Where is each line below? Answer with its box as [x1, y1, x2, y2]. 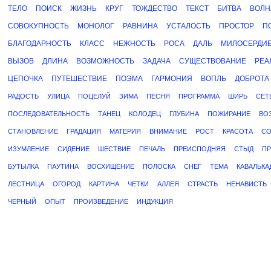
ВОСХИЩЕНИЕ [87, 163, 134, 170]
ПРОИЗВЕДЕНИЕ [74, 198, 128, 205]
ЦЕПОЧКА [8, 74, 43, 83]
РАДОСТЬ [8, 93, 39, 100]
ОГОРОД [53, 180, 80, 188]
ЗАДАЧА [143, 57, 171, 65]
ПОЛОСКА [143, 163, 175, 170]
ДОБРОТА [235, 74, 269, 83]
